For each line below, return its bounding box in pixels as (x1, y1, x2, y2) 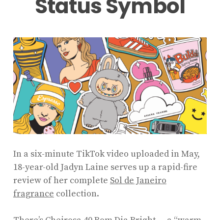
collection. (54, 188, 101, 199)
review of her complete (13, 174, 110, 186)
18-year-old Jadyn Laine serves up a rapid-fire (13, 161, 197, 173)
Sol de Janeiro (110, 174, 166, 186)
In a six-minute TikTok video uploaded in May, (13, 148, 200, 160)
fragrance (13, 188, 54, 199)
